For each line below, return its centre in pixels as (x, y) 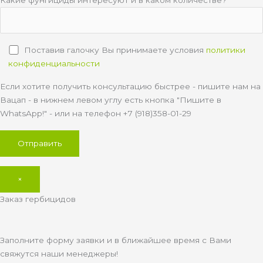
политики (225, 50)
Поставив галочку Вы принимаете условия (115, 50)
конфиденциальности (54, 63)
